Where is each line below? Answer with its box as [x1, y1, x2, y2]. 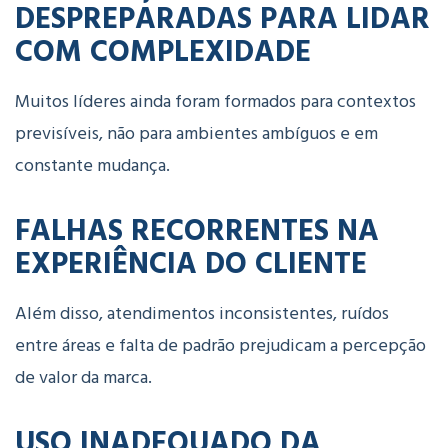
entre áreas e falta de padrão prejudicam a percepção [15, 331, 426, 361]
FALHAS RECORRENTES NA [15, 206, 379, 252]
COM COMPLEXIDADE [15, 27, 311, 73]
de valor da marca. [15, 363, 152, 393]
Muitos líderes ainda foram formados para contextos [15, 87, 416, 117]
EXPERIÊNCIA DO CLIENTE [15, 239, 367, 285]
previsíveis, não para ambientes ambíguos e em [15, 119, 378, 149]
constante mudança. [15, 151, 170, 181]
